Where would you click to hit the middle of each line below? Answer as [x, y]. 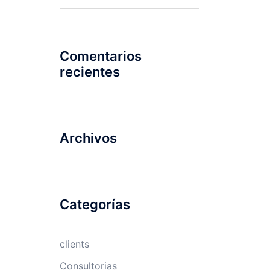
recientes [89, 72]
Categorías [95, 204]
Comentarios [100, 56]
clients [74, 244]
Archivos [88, 138]
